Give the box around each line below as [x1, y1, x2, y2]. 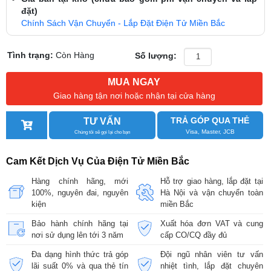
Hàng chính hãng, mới [31, 176, 129, 186]
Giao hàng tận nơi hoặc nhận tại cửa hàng [53, 90, 215, 100]
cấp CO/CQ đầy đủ [160, 230, 227, 240]
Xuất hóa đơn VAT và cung [160, 218, 263, 228]
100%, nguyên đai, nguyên [31, 188, 129, 197]
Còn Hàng [56, 50, 95, 60]
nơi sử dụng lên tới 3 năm [31, 230, 124, 240]
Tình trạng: [7, 50, 56, 60]
